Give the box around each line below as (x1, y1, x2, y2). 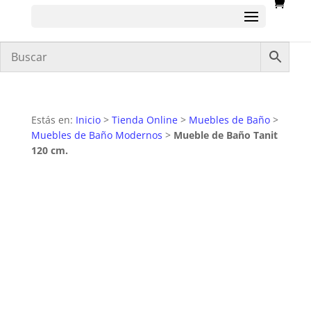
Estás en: (31, 113, 76, 126)
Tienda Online (111, 113, 178, 126)
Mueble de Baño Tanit (173, 128, 278, 142)
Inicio (75, 113, 101, 126)
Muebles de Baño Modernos (31, 128, 162, 142)
